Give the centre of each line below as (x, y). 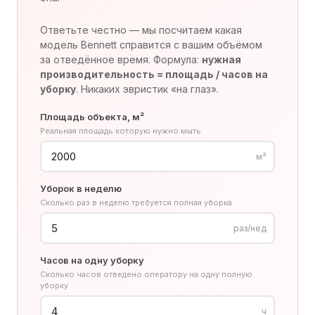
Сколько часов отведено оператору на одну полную (146, 274)
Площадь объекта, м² (92, 117)
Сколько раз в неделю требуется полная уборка (136, 202)
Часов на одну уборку (92, 260)
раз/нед (250, 228)
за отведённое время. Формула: (121, 59)
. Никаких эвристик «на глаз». (147, 89)
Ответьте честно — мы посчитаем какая (141, 30)
